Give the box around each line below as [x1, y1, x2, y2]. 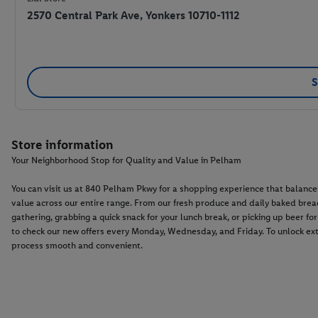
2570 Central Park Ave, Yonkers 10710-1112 [27, 9, 240, 22]
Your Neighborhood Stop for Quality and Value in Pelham [11, 155, 241, 165]
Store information [11, 137, 114, 153]
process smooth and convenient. [11, 240, 143, 251]
